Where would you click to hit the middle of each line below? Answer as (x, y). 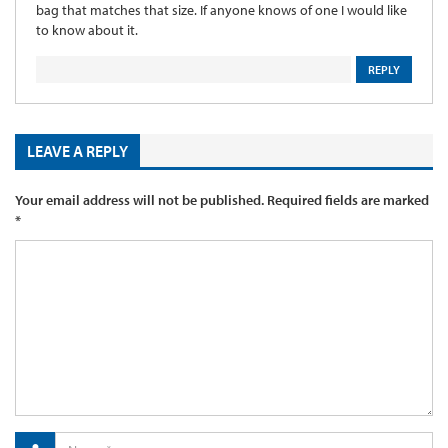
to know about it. (87, 29)
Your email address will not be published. (139, 199)
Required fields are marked (346, 199)
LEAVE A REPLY (77, 151)
